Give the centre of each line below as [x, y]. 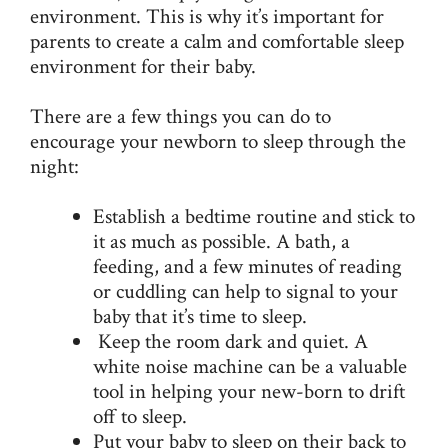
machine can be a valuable [297, 367]
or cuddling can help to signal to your [245, 292]
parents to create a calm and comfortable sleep [217, 41]
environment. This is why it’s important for [207, 16]
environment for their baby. [143, 66]
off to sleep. [140, 417]
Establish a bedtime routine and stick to [254, 217]
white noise [140, 367]
